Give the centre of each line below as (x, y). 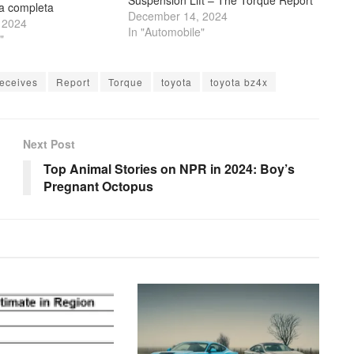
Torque (126, 81)
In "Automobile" (167, 31)
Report (73, 81)
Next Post (49, 143)
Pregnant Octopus (98, 186)
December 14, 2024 (178, 15)
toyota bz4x (239, 81)
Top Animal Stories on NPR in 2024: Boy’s (169, 168)
